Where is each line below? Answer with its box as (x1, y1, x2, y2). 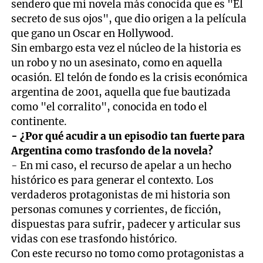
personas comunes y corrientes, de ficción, (11, 203, 222, 216)
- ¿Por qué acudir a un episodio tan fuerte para (11, 129, 245, 143)
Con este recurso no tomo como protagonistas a (11, 247, 245, 260)
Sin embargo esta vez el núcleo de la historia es (11, 41, 242, 55)
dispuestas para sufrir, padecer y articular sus (11, 217, 241, 231)
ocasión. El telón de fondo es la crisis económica (11, 70, 248, 84)
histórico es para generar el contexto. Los (11, 173, 214, 187)
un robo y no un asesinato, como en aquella (11, 56, 223, 69)
